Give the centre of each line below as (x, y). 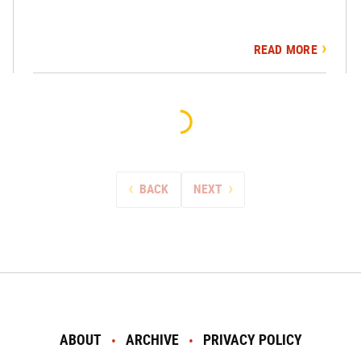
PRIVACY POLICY (252, 340)
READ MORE (285, 50)
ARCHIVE (152, 340)
